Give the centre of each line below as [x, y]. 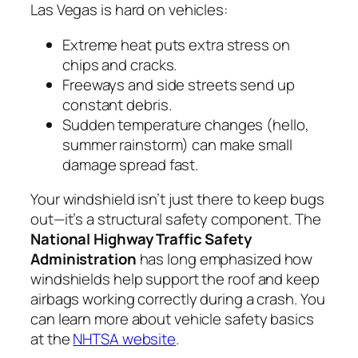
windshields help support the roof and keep [175, 279]
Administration [84, 259]
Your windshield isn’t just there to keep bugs [177, 199]
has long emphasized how [225, 259]
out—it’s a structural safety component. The [176, 219]
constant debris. [117, 104]
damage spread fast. [131, 164]
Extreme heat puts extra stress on [176, 44]
